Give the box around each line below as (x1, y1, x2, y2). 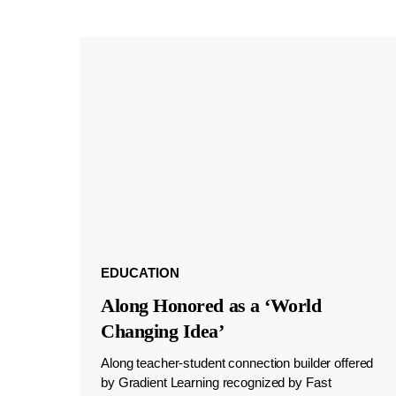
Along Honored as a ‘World (100, 294, 322, 317)
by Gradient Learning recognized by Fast (100, 375, 331, 391)
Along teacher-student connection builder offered (100, 355, 374, 371)
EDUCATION (100, 265, 179, 281)
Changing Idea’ (100, 320, 225, 343)
